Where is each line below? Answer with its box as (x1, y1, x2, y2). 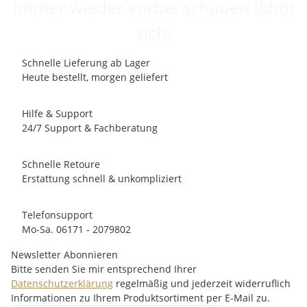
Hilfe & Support (22, 106, 93, 120)
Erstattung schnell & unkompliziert (22, 171, 182, 185)
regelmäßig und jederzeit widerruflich (113, 276, 291, 290)
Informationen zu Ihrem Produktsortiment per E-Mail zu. (11, 291, 270, 304)
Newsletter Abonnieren (11, 247, 118, 261)
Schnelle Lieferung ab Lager (22, 56, 150, 69)
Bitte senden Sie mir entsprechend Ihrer (11, 262, 197, 275)
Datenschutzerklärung (11, 276, 113, 290)
